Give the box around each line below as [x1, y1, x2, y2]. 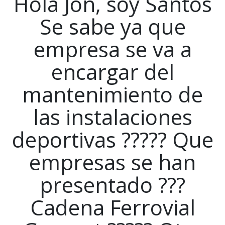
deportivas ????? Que [12, 125, 213, 154]
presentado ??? [40, 170, 185, 199]
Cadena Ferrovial [30, 192, 195, 221]
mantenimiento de [22, 79, 203, 108]
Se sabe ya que [39, 12, 186, 41]
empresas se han [29, 147, 196, 176]
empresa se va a [33, 34, 192, 63]
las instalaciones [33, 102, 192, 131]
